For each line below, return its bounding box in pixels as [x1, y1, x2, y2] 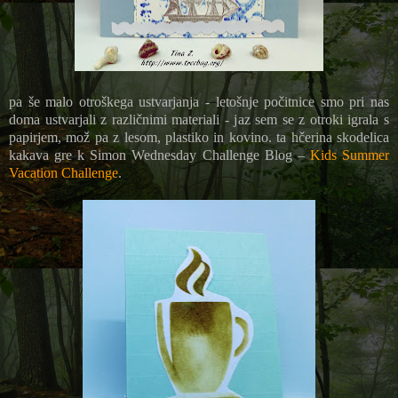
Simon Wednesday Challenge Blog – [90, 147, 310, 163]
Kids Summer [309, 147, 390, 163]
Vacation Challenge [9, 164, 118, 180]
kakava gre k [9, 147, 91, 163]
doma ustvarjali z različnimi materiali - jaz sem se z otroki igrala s [9, 111, 389, 127]
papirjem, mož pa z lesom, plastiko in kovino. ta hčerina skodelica [9, 129, 389, 145]
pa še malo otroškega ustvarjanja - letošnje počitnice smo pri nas [9, 93, 389, 109]
